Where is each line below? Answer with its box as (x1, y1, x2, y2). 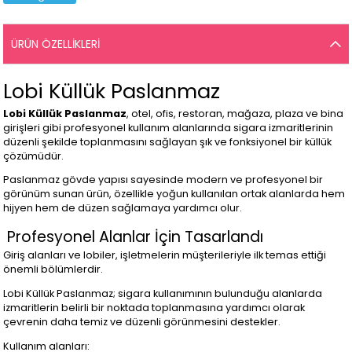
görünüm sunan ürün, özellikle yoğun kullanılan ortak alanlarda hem (3, 187, 346, 201)
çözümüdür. (3, 148, 64, 163)
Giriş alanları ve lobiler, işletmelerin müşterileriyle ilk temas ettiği (3, 248, 327, 262)
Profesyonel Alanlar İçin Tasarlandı (3, 226, 264, 248)
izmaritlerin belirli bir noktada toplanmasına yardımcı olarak (3, 300, 306, 314)
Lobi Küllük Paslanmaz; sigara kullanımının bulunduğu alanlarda (3, 286, 323, 300)
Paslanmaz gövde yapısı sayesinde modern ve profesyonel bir (3, 173, 324, 187)
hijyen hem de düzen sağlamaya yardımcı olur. (3, 201, 243, 215)
